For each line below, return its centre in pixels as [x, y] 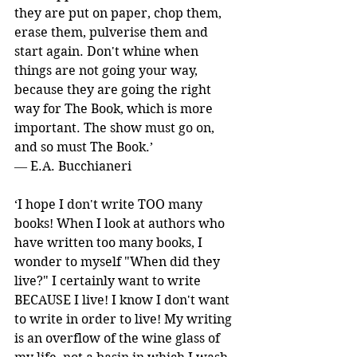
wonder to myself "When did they [119, 261]
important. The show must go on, [116, 127]
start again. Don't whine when [108, 51]
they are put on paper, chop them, [120, 13]
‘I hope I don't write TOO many [110, 204]
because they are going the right [114, 89]
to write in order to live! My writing [125, 319]
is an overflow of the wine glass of [119, 338]
